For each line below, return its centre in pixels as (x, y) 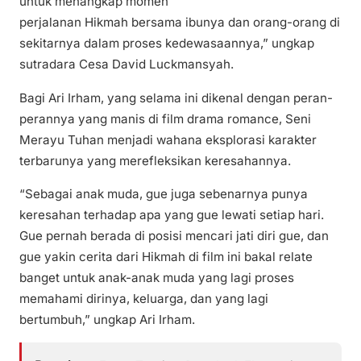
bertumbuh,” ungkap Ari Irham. (107, 319)
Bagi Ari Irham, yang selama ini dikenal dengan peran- (176, 98)
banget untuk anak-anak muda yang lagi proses (157, 277)
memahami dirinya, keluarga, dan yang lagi (144, 298)
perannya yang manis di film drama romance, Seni (165, 118)
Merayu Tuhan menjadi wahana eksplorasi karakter (168, 139)
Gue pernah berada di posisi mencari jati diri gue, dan (174, 235)
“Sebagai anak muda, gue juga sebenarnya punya (164, 193)
